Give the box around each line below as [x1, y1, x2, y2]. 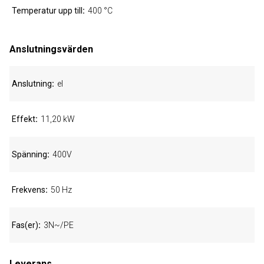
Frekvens [12, 185, 45, 194]
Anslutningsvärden [9, 44, 93, 55]
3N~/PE [44, 220, 74, 230]
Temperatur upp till [12, 6, 82, 15]
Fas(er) [12, 220, 38, 230]
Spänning [12, 150, 47, 159]
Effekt [12, 114, 35, 124]
